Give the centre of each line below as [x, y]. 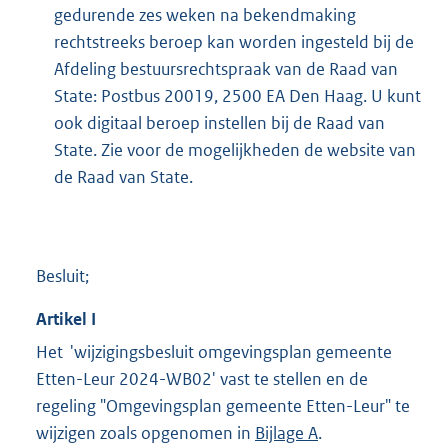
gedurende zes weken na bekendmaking [205, 14]
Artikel [63, 318]
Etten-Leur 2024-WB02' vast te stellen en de [202, 379]
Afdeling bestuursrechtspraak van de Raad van [226, 68]
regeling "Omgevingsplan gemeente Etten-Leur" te [223, 406]
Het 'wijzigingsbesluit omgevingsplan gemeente [214, 352]
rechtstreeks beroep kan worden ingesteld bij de [234, 41]
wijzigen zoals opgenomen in [145, 433]
